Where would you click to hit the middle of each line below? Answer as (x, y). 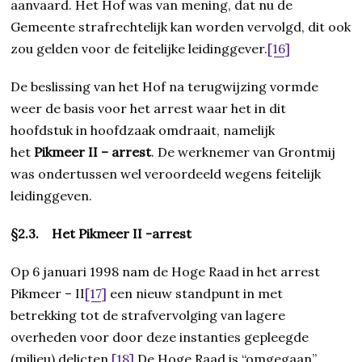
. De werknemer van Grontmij (244, 152)
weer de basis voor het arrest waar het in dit (149, 109)
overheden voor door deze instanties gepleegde (160, 337)
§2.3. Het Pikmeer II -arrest (101, 234)
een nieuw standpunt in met (195, 294)
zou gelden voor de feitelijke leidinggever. (139, 49)
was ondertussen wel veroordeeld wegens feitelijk (166, 174)
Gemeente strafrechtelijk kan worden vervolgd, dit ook (181, 27)
